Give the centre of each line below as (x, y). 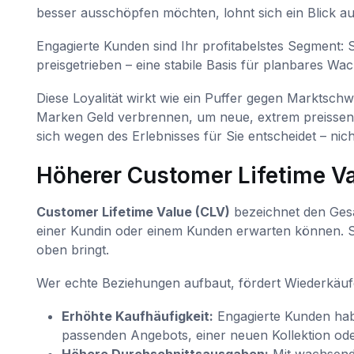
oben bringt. (72, 249)
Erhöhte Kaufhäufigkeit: (137, 316)
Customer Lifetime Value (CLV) (133, 211)
